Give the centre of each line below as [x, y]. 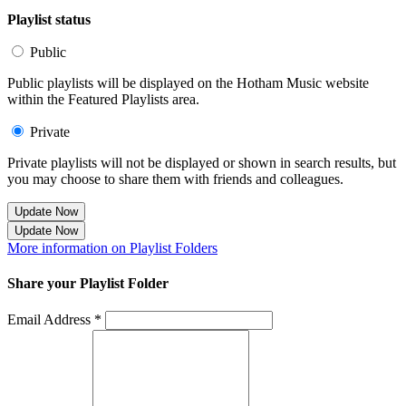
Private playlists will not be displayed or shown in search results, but [202, 162]
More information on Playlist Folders [112, 247]
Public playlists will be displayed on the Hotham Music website [188, 82]
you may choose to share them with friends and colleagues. [175, 179]
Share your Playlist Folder [88, 284]
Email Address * [54, 320]
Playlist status [49, 19]
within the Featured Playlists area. [103, 99]
